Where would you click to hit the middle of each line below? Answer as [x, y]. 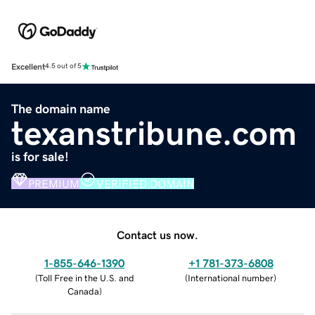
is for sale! [40, 156]
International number [231, 278]
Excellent [28, 66]
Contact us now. [157, 234]
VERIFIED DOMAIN [145, 183]
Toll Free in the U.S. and [86, 278]
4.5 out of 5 [63, 66]
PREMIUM [54, 183]
